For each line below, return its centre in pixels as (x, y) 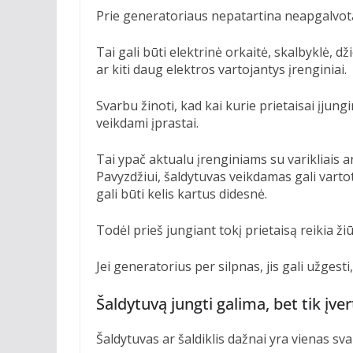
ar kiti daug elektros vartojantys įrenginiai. (221, 69)
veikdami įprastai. (147, 123)
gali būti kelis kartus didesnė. (182, 193)
